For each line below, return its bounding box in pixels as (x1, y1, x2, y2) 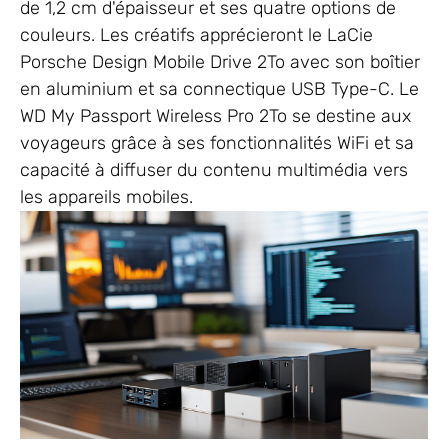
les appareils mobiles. (20, 185, 193, 208)
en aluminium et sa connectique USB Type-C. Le (20, 77, 419, 100)
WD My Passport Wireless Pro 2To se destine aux (20, 104, 411, 127)
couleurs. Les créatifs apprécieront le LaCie (20, 23, 373, 46)
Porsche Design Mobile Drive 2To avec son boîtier (20, 50, 420, 73)
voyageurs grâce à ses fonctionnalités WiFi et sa (20, 131, 414, 154)
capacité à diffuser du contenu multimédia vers (20, 158, 408, 181)
